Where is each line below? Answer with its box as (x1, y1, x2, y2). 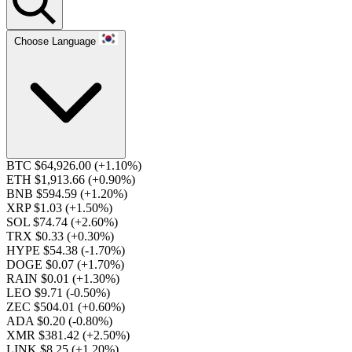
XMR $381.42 (6, 328, 82, 342)
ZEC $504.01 (6, 300, 78, 313)
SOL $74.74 (6, 215, 71, 229)
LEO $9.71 (6, 286, 66, 299)
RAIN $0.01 (6, 272, 72, 285)
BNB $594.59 (6, 187, 80, 200)
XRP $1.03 (6, 201, 65, 214)
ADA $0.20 (6, 314, 68, 328)
